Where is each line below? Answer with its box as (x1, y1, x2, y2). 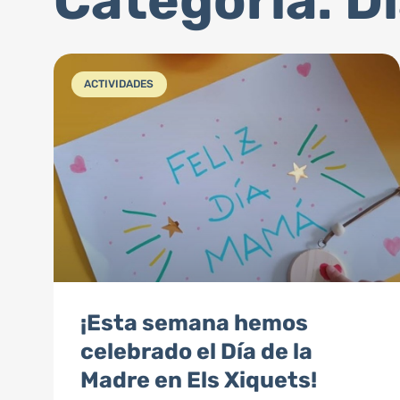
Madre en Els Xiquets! (80, 366, 317, 393)
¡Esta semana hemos (80, 309, 308, 336)
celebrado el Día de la (80, 337, 312, 364)
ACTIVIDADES (84, 77, 154, 90)
